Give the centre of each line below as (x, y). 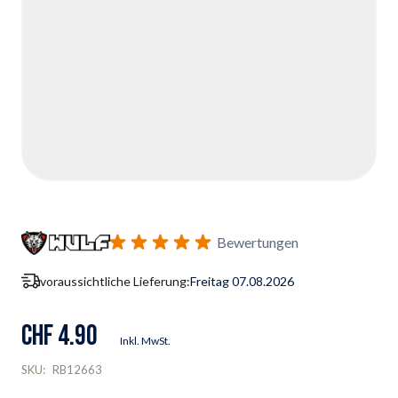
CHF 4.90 (60, 336)
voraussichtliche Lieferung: (115, 281)
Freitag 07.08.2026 (242, 281)
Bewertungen (258, 243)
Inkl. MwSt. (145, 340)
